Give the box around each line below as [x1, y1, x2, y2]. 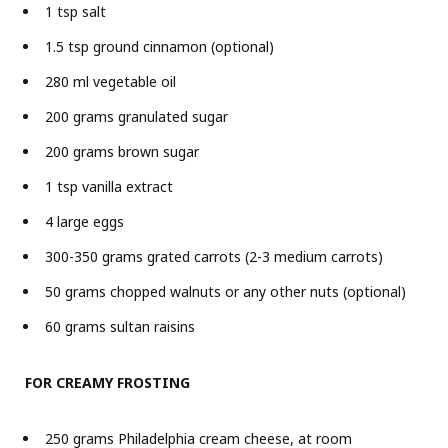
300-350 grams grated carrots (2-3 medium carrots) [45, 246, 383, 266]
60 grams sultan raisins [45, 316, 195, 336]
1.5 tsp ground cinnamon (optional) [45, 36, 274, 56]
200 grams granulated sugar [45, 106, 228, 126]
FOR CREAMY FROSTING [25, 372, 190, 392]
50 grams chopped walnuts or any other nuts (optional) [45, 281, 406, 301]
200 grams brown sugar [45, 141, 199, 161]
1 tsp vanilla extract [45, 176, 173, 196]
